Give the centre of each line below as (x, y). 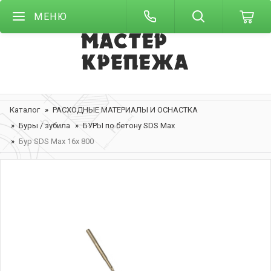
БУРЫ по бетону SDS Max (129, 126)
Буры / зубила (44, 126)
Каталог (25, 110)
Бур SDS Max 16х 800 (56, 141)
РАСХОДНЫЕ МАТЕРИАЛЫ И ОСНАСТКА (125, 110)
